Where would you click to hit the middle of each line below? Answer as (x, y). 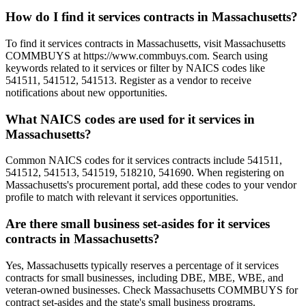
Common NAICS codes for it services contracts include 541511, (144, 161)
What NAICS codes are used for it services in (130, 119)
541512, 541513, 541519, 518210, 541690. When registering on (145, 173)
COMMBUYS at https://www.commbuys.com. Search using (137, 56)
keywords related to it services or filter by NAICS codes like (135, 68)
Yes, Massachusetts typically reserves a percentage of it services (142, 265)
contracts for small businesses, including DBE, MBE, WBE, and (144, 277)
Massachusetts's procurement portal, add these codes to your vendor (151, 185)
